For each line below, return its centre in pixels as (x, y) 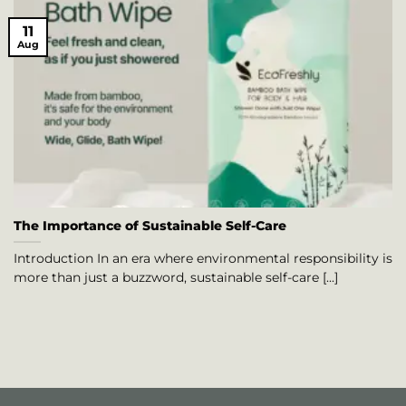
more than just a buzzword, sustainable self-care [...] (176, 278)
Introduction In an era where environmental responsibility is (203, 259)
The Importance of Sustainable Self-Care (150, 226)
